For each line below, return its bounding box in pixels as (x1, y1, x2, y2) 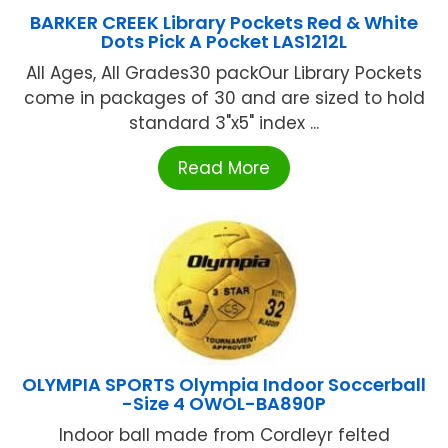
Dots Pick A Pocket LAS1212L (101, 29, 347, 55)
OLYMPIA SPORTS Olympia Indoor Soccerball (22, 372, 426, 398)
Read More (178, 156, 270, 181)
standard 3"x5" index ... (129, 111, 319, 136)
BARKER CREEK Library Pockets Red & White (30, 10, 418, 36)
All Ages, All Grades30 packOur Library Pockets (26, 61, 422, 86)
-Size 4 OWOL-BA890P (122, 391, 326, 417)
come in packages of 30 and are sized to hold (23, 86, 425, 111)
